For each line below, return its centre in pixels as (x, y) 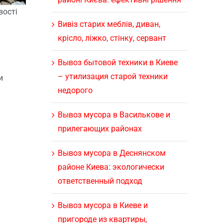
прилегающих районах (100, 128)
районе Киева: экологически (111, 167)
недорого (75, 90)
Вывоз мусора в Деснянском (111, 153)
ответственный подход (100, 181)
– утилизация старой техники (112, 76)
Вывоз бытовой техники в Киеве (117, 62)
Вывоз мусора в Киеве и (103, 205)
